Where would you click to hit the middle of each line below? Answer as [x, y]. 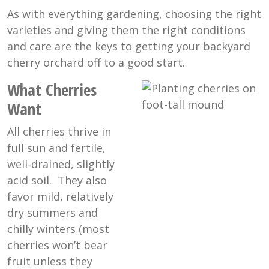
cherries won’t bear [57, 245]
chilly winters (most [58, 229]
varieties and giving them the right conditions [126, 30]
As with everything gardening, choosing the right [134, 14]
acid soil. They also [57, 180]
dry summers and [53, 213]
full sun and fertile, [56, 148]
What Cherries [52, 90]
